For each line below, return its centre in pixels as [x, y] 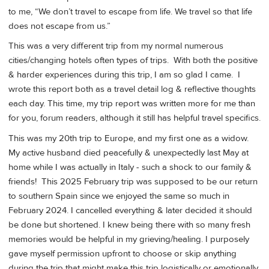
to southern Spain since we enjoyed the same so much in [119, 196]
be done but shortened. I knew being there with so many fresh [129, 225]
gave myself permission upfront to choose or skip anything [122, 253]
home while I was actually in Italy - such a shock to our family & [130, 167]
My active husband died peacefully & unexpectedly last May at [128, 153]
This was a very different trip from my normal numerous [116, 46]
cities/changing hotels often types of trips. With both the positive [133, 61]
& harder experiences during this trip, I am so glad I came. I [124, 75]
